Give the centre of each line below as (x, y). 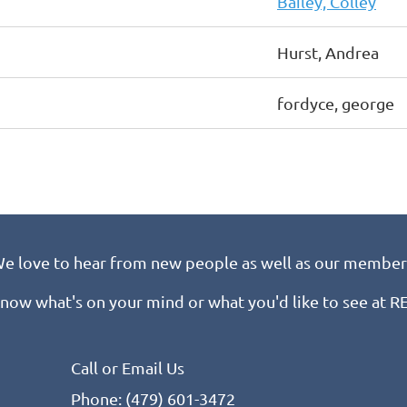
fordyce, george (336, 103)
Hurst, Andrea (328, 52)
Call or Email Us (129, 367)
